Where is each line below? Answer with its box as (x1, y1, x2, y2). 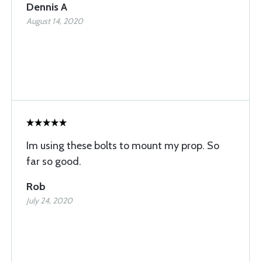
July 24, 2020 (26, 195, 73, 206)
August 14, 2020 (26, 15, 83, 26)
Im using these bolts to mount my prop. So (26, 139, 219, 152)
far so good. (26, 154, 81, 168)
